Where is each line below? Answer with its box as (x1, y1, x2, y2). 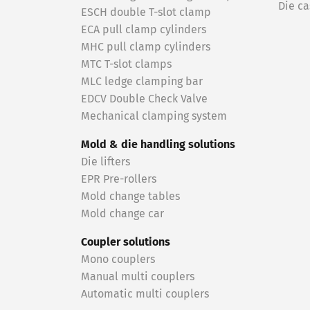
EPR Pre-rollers (81, 174, 156, 185)
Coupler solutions (81, 237, 170, 248)
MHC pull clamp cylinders (81, 42, 210, 53)
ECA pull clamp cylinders (81, 24, 206, 35)
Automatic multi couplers (81, 289, 209, 300)
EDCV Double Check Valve (81, 93, 208, 104)
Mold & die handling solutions (81, 139, 235, 150)
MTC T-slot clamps (81, 59, 172, 70)
